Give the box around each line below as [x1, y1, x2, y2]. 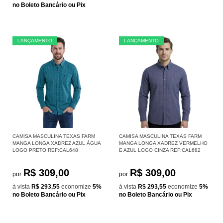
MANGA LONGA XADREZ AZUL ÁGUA [12, 140, 101, 146]
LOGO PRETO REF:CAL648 [12, 147, 78, 153]
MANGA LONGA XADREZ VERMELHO [119, 140, 208, 146]
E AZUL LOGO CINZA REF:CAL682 [119, 147, 201, 153]
